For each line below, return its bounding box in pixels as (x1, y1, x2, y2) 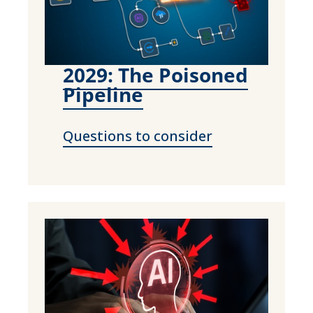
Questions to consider (62, 126, 212, 145)
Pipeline (62, 80, 143, 108)
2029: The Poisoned (62, 61, 248, 88)
